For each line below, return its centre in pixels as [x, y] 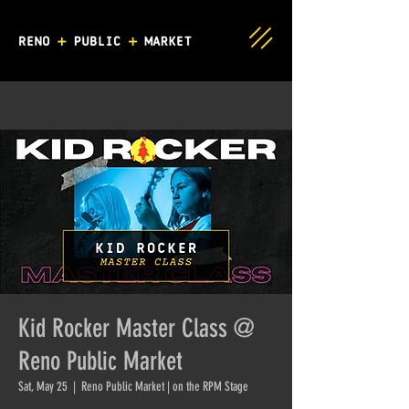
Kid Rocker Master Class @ [136, 328]
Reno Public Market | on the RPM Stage [165, 387]
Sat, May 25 [43, 387]
